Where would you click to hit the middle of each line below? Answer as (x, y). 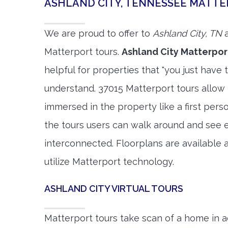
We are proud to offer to (98, 33)
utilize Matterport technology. (109, 162)
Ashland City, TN (187, 33)
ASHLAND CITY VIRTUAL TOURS (114, 189)
